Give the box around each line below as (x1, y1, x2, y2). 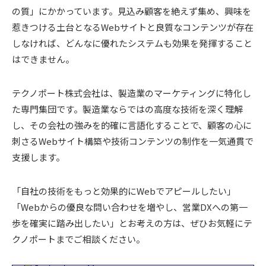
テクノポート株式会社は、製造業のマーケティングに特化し (12, 86, 251, 99)
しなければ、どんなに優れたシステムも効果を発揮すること (12, 36, 252, 49)
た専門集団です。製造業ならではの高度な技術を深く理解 (12, 102, 243, 115)
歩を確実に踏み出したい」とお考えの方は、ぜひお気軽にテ (12, 216, 252, 229)
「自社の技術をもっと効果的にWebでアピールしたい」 (12, 184, 236, 197)
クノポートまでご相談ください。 (12, 232, 145, 245)
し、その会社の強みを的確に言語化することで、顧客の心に (12, 118, 252, 131)
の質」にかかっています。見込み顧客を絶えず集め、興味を (12, 4, 251, 17)
